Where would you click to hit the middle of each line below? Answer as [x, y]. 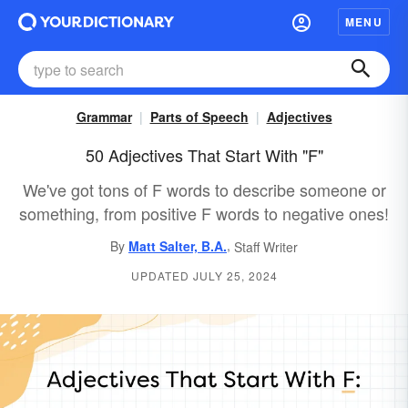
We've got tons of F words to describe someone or [204, 189]
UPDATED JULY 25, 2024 [204, 276]
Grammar [104, 117]
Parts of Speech [199, 117]
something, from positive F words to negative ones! [204, 213]
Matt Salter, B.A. [178, 246]
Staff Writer [266, 247]
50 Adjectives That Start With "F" [204, 155]
